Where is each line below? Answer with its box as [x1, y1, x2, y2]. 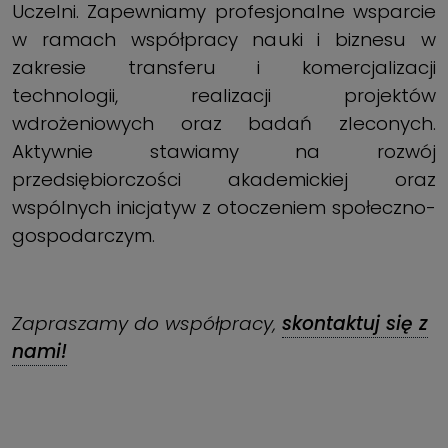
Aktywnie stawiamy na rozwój [12, 137, 436, 165]
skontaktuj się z [282, 309, 428, 337]
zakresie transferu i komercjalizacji [12, 53, 436, 81]
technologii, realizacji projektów [12, 81, 436, 109]
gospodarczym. [12, 221, 155, 249]
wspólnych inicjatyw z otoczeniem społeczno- [12, 193, 436, 221]
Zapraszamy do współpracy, [12, 309, 282, 337]
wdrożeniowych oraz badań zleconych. [12, 109, 436, 137]
